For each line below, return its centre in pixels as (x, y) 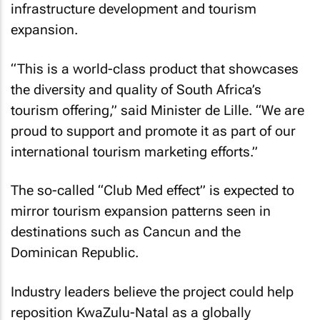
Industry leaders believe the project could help (152, 291)
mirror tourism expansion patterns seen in (141, 211)
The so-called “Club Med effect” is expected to (152, 190)
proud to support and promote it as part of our (153, 131)
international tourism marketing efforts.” (134, 151)
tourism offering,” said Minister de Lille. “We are (157, 110)
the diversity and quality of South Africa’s (136, 89)
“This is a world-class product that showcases (155, 69)
